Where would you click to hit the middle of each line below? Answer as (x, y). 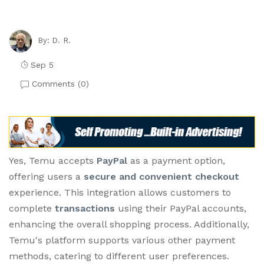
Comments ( (55, 84)
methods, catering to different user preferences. (119, 256)
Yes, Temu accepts (53, 160)
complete (32, 208)
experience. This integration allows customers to (120, 192)
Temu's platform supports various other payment (122, 240)
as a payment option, (176, 160)
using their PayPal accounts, (181, 208)
